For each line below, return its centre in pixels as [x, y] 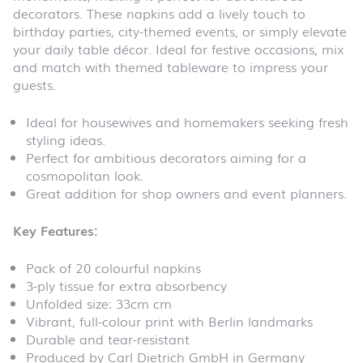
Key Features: [56, 230]
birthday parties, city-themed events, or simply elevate [180, 30]
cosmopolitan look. [85, 175]
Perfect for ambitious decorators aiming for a [166, 157]
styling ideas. [66, 139]
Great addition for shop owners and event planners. [186, 192]
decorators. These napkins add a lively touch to [159, 13]
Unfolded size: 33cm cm [99, 303]
